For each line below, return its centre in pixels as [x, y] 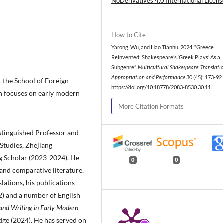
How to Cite [129, 35]
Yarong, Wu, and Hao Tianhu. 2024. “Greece [163, 48]
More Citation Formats [151, 106]
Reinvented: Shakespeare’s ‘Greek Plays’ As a [166, 57]
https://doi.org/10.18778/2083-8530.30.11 [161, 87]
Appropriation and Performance [148, 77]
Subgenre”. [125, 67]
